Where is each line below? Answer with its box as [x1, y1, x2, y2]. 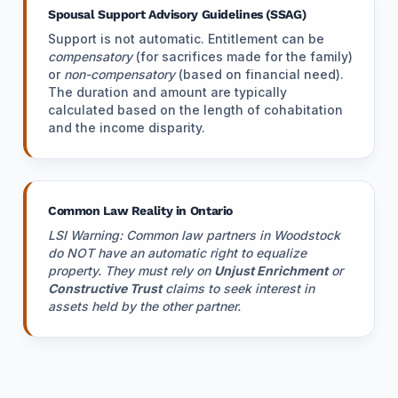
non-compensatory [64, 67, 175, 82]
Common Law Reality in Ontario [48, 203, 234, 218]
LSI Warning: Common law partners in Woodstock [48, 227, 340, 243]
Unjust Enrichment [214, 263, 328, 278]
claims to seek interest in [162, 281, 314, 296]
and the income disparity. [48, 120, 205, 135]
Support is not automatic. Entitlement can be [48, 31, 324, 46]
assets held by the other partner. [48, 298, 241, 314]
